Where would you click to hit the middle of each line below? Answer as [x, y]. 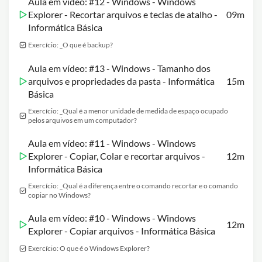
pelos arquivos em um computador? [82, 120]
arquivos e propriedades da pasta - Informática [121, 81]
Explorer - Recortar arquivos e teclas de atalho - [123, 14]
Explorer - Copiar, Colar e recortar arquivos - [117, 156]
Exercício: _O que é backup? [70, 45]
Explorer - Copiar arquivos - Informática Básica [122, 231]
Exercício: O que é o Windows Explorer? [89, 248]
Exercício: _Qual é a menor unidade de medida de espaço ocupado [128, 111]
